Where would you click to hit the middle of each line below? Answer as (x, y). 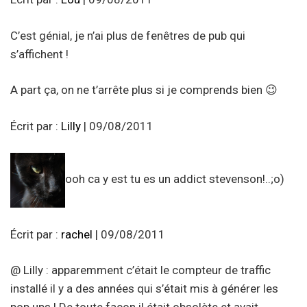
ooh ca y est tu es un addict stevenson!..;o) (175, 179)
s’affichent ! (39, 54)
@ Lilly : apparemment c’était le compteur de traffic (140, 270)
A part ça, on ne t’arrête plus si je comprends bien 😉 (144, 90)
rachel (77, 234)
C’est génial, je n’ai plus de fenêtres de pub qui (128, 35)
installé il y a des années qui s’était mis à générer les (144, 289)
